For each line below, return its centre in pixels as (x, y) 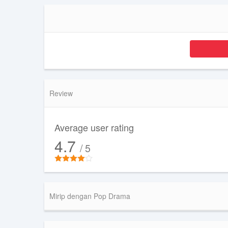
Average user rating (94, 127)
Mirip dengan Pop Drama (90, 196)
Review (61, 93)
